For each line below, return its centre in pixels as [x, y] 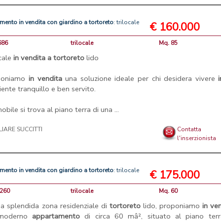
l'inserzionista [197, 138]
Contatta [189, 129]
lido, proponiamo [171, 206]
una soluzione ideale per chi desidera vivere [140, 78]
